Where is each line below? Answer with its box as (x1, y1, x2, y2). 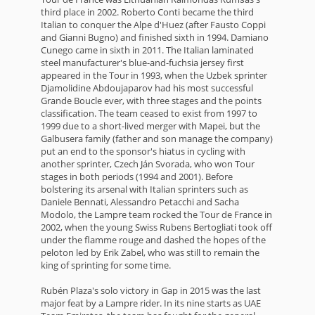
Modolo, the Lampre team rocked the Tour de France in (41, 208, 272, 221)
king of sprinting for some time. (41, 259, 171, 272)
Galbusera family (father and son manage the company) (41, 132, 273, 146)
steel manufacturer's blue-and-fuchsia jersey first (41, 56, 244, 70)
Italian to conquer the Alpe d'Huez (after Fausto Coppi (41, 18, 266, 32)
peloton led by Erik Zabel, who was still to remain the (41, 246, 259, 259)
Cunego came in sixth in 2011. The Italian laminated (41, 44, 254, 57)
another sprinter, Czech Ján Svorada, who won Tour (41, 157, 255, 171)
